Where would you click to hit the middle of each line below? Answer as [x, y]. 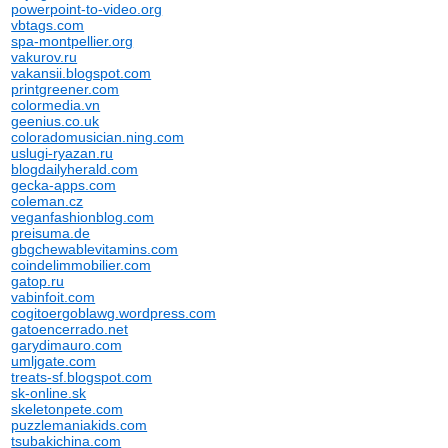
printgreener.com [65, 89]
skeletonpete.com [67, 409]
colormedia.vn [56, 105]
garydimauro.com [67, 345]
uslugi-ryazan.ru [62, 153]
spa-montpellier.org [72, 41]
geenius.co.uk [55, 121]
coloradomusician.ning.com [98, 137]
